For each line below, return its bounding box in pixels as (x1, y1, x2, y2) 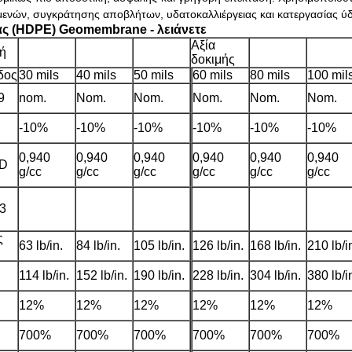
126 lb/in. (192, 239, 244, 252)
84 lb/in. (76, 239, 120, 252)
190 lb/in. (134, 269, 185, 282)
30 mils (19, 68, 59, 82)
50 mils (134, 68, 174, 82)
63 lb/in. (19, 239, 63, 252)
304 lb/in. (250, 269, 301, 282)
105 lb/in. (134, 239, 185, 252)
